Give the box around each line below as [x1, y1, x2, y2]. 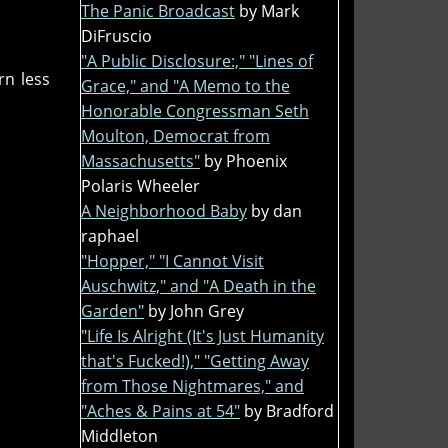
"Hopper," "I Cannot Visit [81, 249, 264, 272]
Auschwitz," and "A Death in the [81, 274, 316, 297]
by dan [251, 199, 302, 222]
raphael [81, 224, 139, 247]
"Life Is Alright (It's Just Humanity [81, 324, 324, 347]
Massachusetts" [81, 149, 200, 172]
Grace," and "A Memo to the [81, 74, 290, 97]
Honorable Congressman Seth [81, 99, 309, 122]
